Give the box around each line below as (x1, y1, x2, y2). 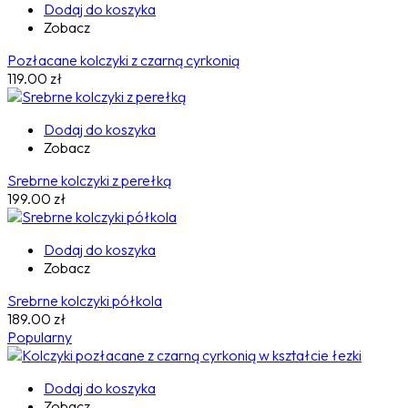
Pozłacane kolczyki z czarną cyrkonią (7, 51, 240, 70)
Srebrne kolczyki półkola (7, 291, 162, 311)
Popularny (7, 328, 72, 347)
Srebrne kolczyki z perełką (7, 171, 171, 190)
